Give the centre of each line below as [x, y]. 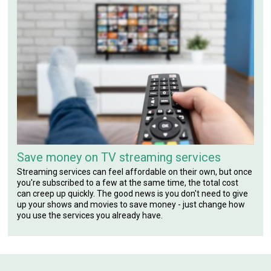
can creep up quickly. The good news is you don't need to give [133, 193]
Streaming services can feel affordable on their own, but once [135, 171]
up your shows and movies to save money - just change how [131, 204]
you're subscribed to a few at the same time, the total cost [128, 182]
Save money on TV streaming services [119, 157]
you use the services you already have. [90, 215]
